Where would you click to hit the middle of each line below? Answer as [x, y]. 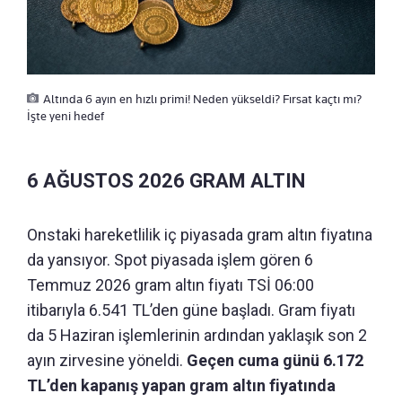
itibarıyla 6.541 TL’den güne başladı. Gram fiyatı [191, 310]
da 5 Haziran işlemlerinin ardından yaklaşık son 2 [197, 335]
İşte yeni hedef [66, 115]
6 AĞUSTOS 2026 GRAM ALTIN [166, 180]
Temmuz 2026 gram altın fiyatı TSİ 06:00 [170, 284]
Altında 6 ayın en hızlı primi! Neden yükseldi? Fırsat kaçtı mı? [202, 98]
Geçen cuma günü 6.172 [275, 360]
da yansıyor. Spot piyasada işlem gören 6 [170, 259]
